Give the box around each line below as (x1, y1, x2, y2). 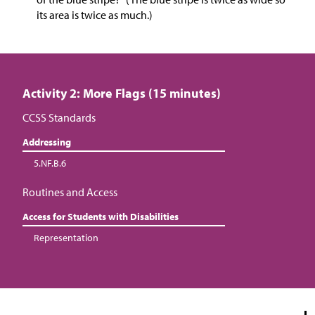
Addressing (22, 136, 71, 149)
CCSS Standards (22, 110, 96, 125)
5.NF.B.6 (34, 157, 66, 170)
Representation (34, 231, 98, 245)
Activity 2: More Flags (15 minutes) (22, 85, 221, 102)
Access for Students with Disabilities (22, 210, 179, 224)
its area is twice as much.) (37, 8, 153, 22)
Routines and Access (22, 185, 117, 200)
